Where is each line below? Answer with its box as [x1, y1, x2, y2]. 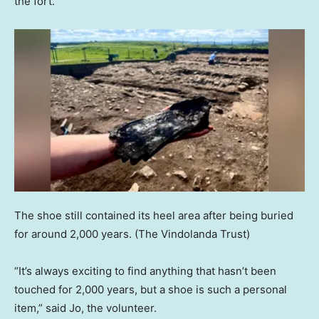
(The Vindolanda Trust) [135, 227, 250, 241]
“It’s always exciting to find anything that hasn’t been [14, 264, 276, 278]
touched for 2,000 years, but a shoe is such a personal [14, 283, 287, 297]
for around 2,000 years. [14, 227, 132, 241]
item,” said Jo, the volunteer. [14, 301, 157, 315]
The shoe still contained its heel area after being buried [14, 209, 293, 223]
